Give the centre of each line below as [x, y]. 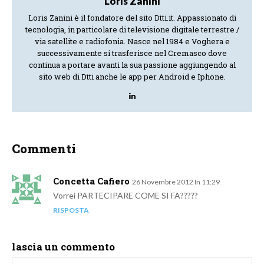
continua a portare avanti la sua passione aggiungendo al [132, 65]
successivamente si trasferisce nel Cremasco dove [132, 53]
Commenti [44, 149]
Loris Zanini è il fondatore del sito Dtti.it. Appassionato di [132, 18]
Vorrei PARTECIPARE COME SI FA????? [126, 196]
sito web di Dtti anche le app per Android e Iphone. [132, 77]
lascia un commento [63, 247]
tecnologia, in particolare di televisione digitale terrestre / [132, 30]
